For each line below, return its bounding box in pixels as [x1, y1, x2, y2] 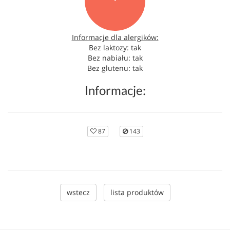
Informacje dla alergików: [71, 32, 159, 42]
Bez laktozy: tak [89, 43, 141, 52]
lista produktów [110, 187, 164, 197]
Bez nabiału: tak [87, 53, 143, 63]
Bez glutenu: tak [87, 63, 143, 73]
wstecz [66, 187, 90, 197]
